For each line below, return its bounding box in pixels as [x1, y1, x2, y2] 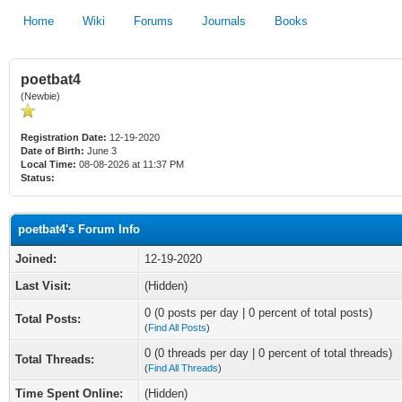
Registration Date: [21, 132, 107, 143]
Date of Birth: [21, 145, 84, 156]
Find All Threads [148, 363, 218, 373]
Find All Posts [148, 322, 206, 333]
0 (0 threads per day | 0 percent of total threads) [144, 346, 392, 360]
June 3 [84, 145, 119, 156]
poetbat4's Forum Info [18, 223, 140, 236]
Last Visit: [15, 279, 71, 293]
